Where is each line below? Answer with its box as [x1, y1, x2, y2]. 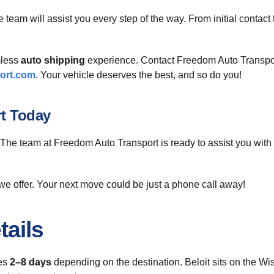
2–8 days [10, 257, 51, 267]
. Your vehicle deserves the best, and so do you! [35, 70, 242, 80]
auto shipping [21, 55, 85, 65]
